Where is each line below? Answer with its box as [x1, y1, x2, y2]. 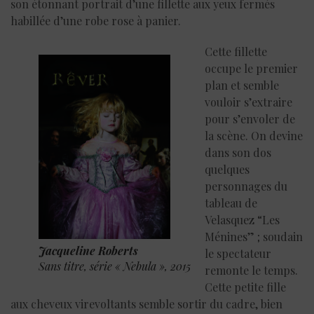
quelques [205, 162, 250, 177]
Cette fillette [205, 44, 267, 60]
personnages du [205, 179, 287, 194]
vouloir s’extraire [205, 95, 292, 110]
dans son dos [205, 145, 271, 161]
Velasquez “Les [205, 212, 280, 228]
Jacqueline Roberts [39, 243, 138, 259]
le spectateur [205, 246, 271, 261]
